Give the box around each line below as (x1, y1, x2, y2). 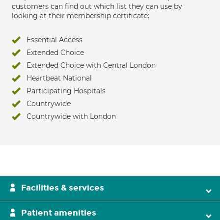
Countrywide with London (27, 112, 116, 121)
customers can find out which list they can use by (12, 2, 182, 11)
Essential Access (27, 35, 82, 44)
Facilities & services (21, 183, 104, 193)
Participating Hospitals (27, 86, 106, 95)
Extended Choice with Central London (27, 61, 156, 70)
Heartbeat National (27, 74, 92, 82)
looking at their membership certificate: (12, 11, 149, 20)
